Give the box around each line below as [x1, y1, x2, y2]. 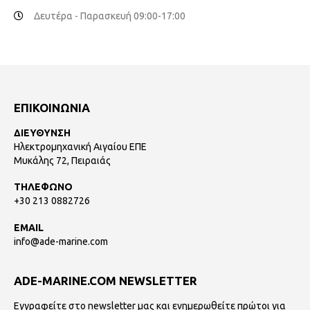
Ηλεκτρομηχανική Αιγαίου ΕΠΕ [14, 140, 147, 152]
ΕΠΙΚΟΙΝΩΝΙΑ [14, 100, 90, 114]
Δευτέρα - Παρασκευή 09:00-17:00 [34, 10, 185, 21]
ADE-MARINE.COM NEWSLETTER [14, 273, 197, 287]
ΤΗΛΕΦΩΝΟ [14, 181, 73, 193]
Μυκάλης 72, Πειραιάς [14, 154, 111, 166]
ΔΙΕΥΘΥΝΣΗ [14, 127, 71, 138]
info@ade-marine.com [14, 235, 108, 247]
